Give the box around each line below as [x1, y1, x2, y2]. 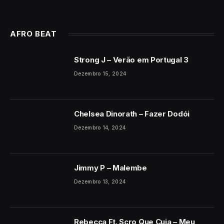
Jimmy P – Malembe [74, 163, 147, 173]
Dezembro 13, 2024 [74, 178, 126, 185]
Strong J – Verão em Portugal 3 [74, 55, 188, 65]
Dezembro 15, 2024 [74, 70, 126, 77]
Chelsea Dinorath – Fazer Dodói [74, 109, 189, 119]
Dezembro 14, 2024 [74, 124, 126, 131]
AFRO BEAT [10, 29, 57, 39]
